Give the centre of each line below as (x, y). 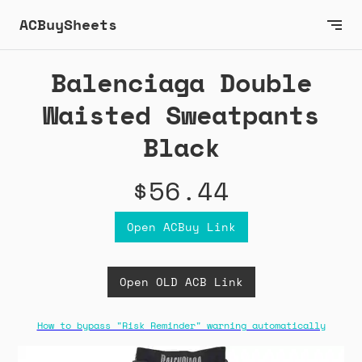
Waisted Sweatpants (181, 115)
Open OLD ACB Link (181, 282)
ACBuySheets (68, 24)
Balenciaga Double (181, 83)
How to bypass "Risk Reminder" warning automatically (181, 326)
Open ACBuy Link (181, 227)
